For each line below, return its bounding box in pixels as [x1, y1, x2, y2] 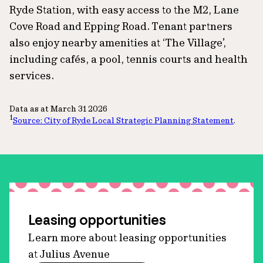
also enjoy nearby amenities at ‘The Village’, [9, 35, 226, 49]
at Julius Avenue [28, 247, 110, 261]
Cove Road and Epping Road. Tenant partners [9, 19, 232, 33]
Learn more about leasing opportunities [28, 230, 227, 244]
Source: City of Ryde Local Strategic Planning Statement [13, 114, 234, 126]
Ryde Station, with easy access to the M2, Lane [9, 2, 239, 16]
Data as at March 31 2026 [9, 103, 107, 114]
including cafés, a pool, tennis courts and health [9, 52, 248, 66]
